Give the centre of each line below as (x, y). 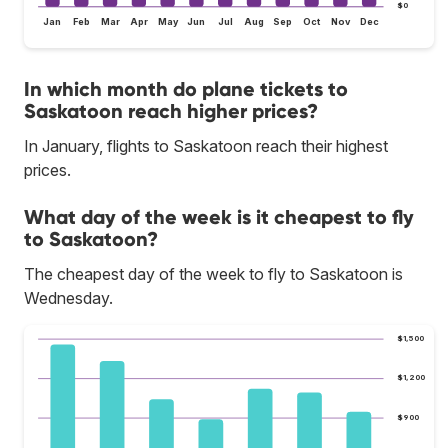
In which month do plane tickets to (186, 89)
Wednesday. (68, 298)
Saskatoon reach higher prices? (171, 111)
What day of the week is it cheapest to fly (219, 217)
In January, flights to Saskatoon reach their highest (206, 146)
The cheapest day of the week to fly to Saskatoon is (213, 274)
